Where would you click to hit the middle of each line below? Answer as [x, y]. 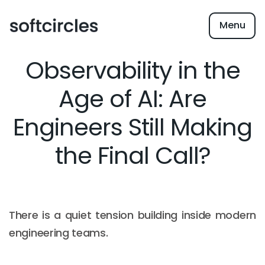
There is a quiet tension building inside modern [132, 215]
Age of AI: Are [132, 99]
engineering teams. [59, 233]
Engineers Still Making [132, 127]
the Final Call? [132, 156]
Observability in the [132, 70]
